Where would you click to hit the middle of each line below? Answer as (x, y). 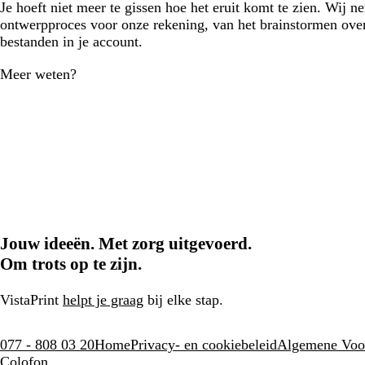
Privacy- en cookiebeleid (204, 345)
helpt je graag (103, 300)
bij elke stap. (183, 300)
